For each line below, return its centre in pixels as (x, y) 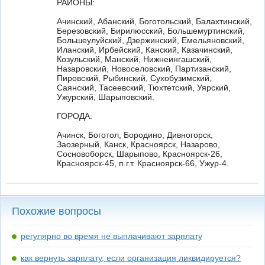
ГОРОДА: (75, 116)
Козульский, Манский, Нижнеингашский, (134, 59)
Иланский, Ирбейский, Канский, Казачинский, (145, 50)
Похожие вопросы (56, 211)
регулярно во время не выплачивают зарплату (112, 236)
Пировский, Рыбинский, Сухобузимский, (134, 78)
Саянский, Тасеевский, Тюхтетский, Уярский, (144, 88)
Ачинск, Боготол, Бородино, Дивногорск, (135, 135)
